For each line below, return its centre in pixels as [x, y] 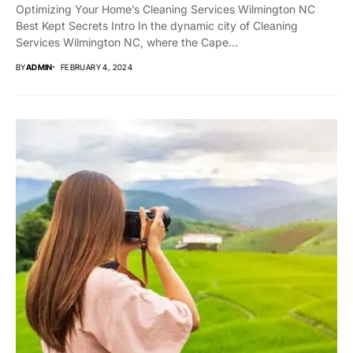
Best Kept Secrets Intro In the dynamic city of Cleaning [157, 26]
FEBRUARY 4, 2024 [97, 67]
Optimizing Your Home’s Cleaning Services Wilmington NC [165, 9]
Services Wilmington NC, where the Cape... [127, 43]
